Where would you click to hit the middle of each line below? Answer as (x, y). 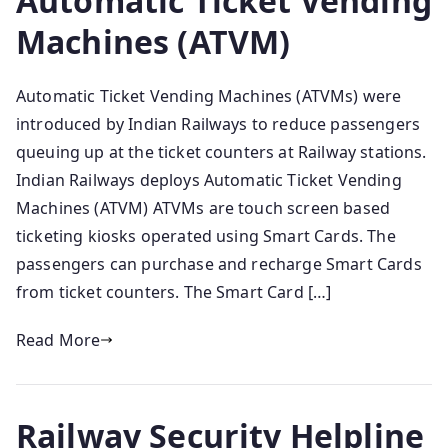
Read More (58, 340)
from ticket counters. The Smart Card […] (174, 292)
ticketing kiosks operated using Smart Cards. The (206, 236)
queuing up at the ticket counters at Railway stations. (221, 152)
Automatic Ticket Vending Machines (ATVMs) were (209, 96)
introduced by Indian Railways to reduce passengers (218, 124)
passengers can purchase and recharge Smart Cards (219, 264)
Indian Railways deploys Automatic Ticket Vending (209, 180)
